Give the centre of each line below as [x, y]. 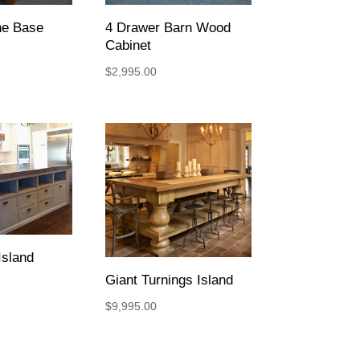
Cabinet [128, 45]
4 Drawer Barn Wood [168, 27]
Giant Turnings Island [169, 280]
